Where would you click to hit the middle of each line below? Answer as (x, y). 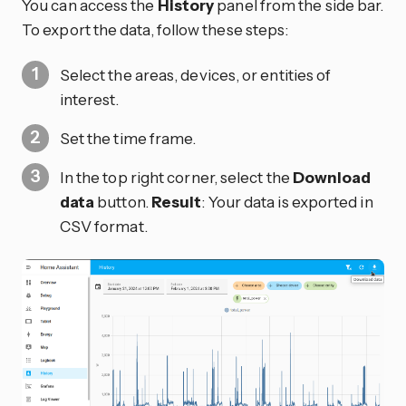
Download (332, 177)
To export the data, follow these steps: (155, 30)
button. (123, 201)
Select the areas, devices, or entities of (195, 74)
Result (176, 201)
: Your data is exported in (287, 201)
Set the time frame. (128, 138)
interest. (89, 99)
